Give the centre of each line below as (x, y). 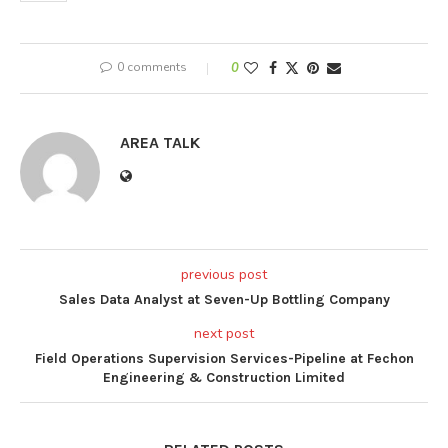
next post (224, 333)
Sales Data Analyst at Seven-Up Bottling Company (224, 299)
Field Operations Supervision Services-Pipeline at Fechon (224, 358)
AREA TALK (160, 142)
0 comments (151, 66)
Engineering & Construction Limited (224, 377)
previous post (224, 274)
